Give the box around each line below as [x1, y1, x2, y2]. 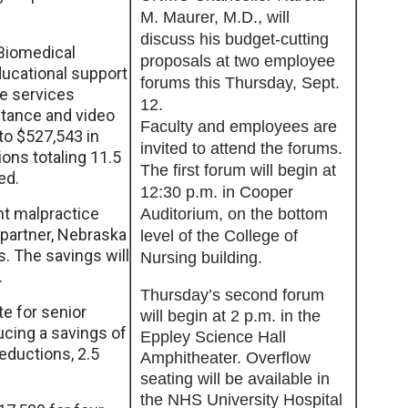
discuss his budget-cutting [140, 30, 329, 48]
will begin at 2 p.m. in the [140, 307, 321, 325]
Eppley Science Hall [140, 328, 286, 346]
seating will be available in [140, 370, 330, 388]
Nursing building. [140, 249, 262, 267]
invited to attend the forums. [140, 139, 342, 158]
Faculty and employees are [140, 117, 337, 136]
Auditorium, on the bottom [140, 205, 328, 223]
